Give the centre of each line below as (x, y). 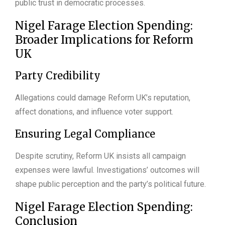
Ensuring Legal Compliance (85, 134)
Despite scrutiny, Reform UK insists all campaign (100, 156)
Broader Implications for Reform (104, 39)
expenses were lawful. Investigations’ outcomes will (107, 170)
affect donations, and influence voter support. (94, 111)
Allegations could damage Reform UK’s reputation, (103, 97)
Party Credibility (58, 75)
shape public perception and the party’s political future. (110, 184)
